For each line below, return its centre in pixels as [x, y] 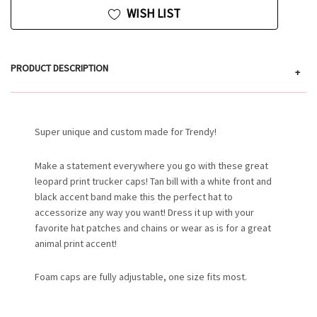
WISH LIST [154, 14]
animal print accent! [77, 243]
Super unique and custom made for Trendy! [127, 132]
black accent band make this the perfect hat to [134, 196]
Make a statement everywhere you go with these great [152, 165]
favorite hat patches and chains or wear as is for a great [153, 227]
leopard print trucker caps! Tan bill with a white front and [154, 181]
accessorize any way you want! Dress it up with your [145, 212]
